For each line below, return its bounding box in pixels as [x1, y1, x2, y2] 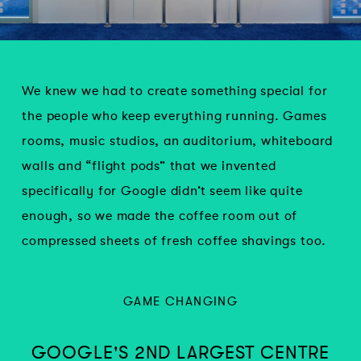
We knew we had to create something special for [22, 83, 328, 98]
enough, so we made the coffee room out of [22, 208, 298, 223]
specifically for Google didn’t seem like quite [22, 183, 303, 198]
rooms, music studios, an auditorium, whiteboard [22, 133, 334, 148]
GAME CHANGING [122, 294, 239, 309]
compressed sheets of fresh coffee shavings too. [22, 233, 327, 248]
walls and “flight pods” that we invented [22, 158, 276, 173]
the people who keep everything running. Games [22, 108, 327, 123]
